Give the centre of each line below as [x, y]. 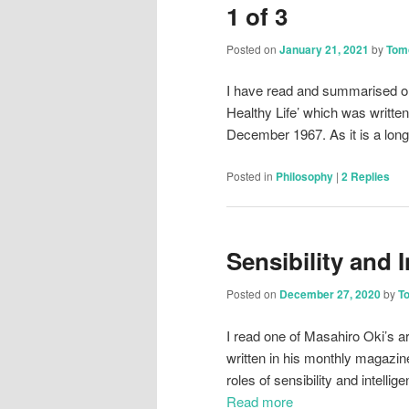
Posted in [250, 175]
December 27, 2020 [330, 294]
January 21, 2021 [324, 49]
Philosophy [304, 176]
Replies [369, 176]
